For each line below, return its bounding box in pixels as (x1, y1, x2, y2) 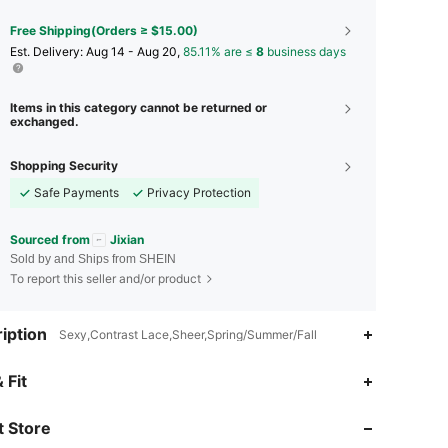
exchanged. (10, 113, 79, 129)
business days (264, 43, 346, 59)
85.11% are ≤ (183, 43, 256, 59)
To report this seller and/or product (10, 271, 201, 287)
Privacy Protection (147, 184, 251, 200)
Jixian (110, 231, 144, 247)
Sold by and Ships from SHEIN (10, 252, 176, 267)
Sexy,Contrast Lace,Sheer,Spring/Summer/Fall (59, 327, 317, 343)
